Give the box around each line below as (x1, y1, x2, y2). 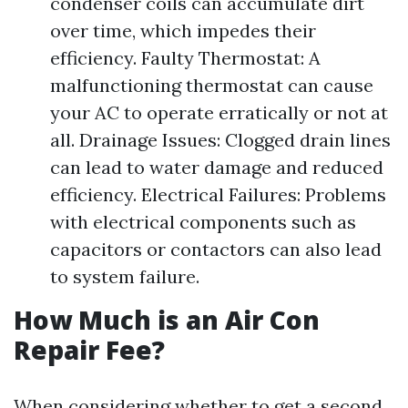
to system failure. (50, 265, 199, 288)
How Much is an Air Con (14, 302, 320, 337)
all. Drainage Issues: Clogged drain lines (50, 128, 391, 151)
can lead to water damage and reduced (50, 156, 383, 178)
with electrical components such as (50, 210, 356, 233)
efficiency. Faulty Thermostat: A (50, 46, 321, 69)
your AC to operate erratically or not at (50, 101, 388, 124)
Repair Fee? (14, 332, 165, 367)
